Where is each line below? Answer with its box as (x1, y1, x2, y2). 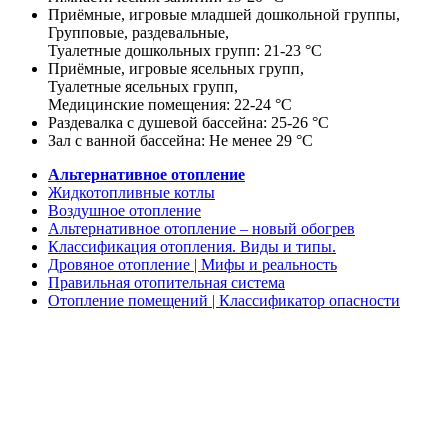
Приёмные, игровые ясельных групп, (48, 59, 304, 77)
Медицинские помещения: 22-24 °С (48, 95, 292, 113)
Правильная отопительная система (48, 273, 285, 291)
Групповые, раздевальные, (48, 23, 229, 41)
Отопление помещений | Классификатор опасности (48, 291, 400, 309)
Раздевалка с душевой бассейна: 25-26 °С (48, 113, 329, 131)
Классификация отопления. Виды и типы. (48, 237, 336, 255)
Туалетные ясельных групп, (48, 77, 238, 95)
